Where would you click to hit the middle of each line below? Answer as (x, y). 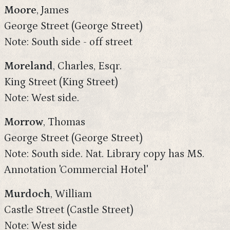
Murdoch (27, 194)
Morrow (24, 122)
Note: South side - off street (68, 42)
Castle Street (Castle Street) (69, 210)
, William (71, 194)
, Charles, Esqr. (87, 66)
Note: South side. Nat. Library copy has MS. (104, 154)
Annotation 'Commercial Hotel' (76, 170)
